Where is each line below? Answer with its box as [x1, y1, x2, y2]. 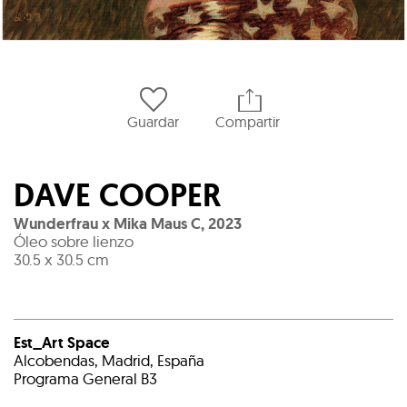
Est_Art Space [14, 333, 110, 352]
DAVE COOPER [14, 174, 221, 216]
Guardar [127, 113, 179, 131]
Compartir [215, 113, 280, 131]
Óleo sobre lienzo [14, 232, 134, 251]
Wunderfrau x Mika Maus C [14, 213, 201, 233]
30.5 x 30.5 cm [14, 250, 109, 269]
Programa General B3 [14, 369, 157, 388]
